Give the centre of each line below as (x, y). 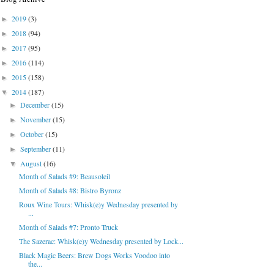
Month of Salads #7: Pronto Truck (68, 227)
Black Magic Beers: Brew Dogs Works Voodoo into (94, 255)
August (32, 164)
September (37, 149)
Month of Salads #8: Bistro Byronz (70, 191)
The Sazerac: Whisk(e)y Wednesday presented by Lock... (101, 241)
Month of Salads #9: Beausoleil (64, 176)
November (37, 120)
